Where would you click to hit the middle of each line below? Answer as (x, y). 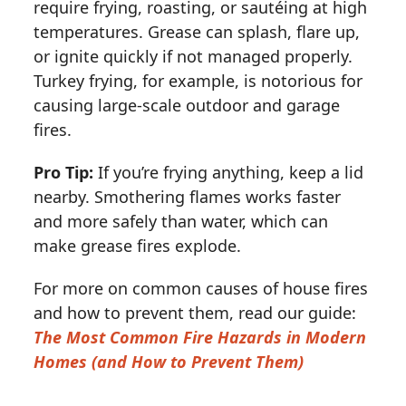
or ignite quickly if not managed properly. (193, 56)
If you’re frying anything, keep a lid (229, 172)
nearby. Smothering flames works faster (188, 196)
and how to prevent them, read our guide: (195, 312)
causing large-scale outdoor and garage (187, 105)
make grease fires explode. (138, 245)
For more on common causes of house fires (201, 288)
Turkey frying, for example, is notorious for (198, 80)
